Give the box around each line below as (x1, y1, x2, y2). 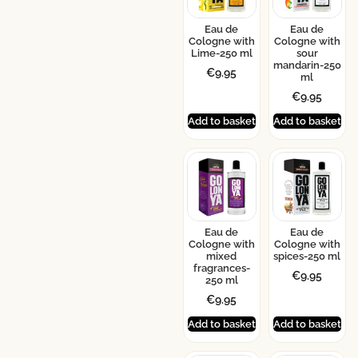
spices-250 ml (273, 250, 341, 263)
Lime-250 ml (190, 47, 253, 60)
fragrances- (193, 262, 250, 275)
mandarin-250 (272, 59, 341, 72)
